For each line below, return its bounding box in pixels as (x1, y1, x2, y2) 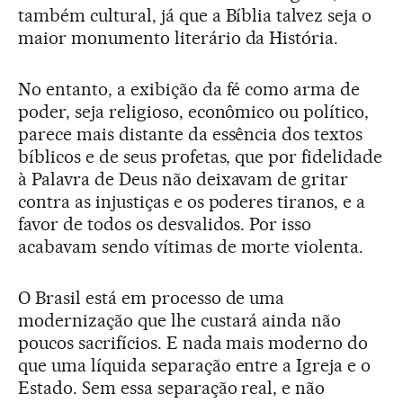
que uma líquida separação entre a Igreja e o (18, 354, 372, 376)
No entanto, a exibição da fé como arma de (18, 77, 361, 100)
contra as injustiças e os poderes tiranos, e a (18, 190, 366, 212)
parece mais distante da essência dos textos (18, 122, 363, 145)
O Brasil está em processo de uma (18, 286, 285, 309)
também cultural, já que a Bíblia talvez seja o (18, 4, 372, 26)
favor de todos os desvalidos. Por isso (18, 212, 312, 235)
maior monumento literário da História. (18, 26, 339, 49)
